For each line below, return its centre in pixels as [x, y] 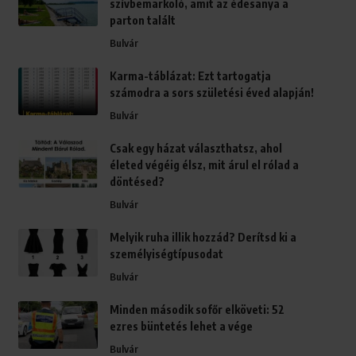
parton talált [142, 21]
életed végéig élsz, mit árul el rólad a [204, 165]
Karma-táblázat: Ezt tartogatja [190, 76]
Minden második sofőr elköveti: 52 [197, 310]
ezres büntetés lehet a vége [181, 327]
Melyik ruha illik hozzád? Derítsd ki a [203, 238]
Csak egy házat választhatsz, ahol [195, 149]
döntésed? [137, 182]
